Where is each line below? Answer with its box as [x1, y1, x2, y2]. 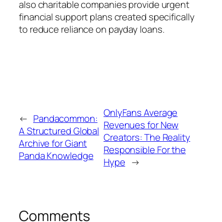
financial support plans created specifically [19, 10, 195, 23]
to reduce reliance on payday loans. [19, 22, 165, 36]
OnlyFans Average [103, 106, 178, 119]
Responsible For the [103, 143, 186, 156]
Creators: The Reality [103, 130, 190, 144]
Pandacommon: [33, 112, 98, 125]
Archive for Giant [19, 137, 87, 150]
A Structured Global [19, 124, 100, 138]
